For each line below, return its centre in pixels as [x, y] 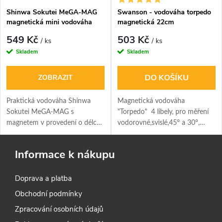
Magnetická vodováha [151, 101]
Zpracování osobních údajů [59, 209]
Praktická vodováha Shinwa [49, 101]
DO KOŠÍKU [166, 78]
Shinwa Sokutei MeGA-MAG [52, 12]
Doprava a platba [44, 178]
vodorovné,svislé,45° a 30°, [159, 123]
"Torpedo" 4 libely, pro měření [163, 112]
